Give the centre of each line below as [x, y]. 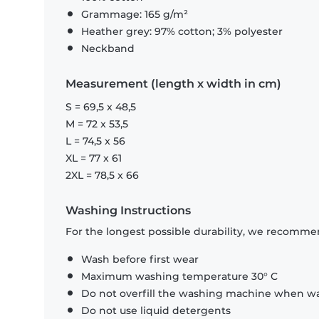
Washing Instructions [128, 211]
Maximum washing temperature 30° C [179, 277]
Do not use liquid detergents [156, 311]
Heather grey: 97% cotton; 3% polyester [182, 32]
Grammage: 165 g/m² [135, 15]
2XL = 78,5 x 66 [102, 176]
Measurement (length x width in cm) [173, 84]
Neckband [108, 49]
